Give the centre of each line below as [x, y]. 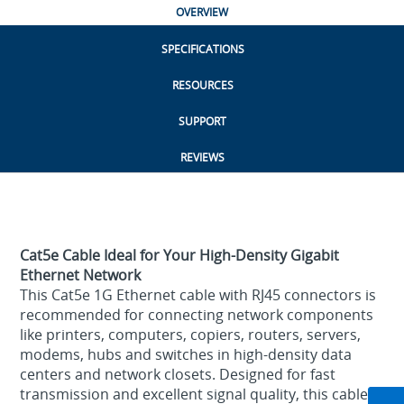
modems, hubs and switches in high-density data [186, 355]
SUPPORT [202, 122]
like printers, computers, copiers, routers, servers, [191, 335]
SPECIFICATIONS [202, 50]
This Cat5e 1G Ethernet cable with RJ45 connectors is [198, 295]
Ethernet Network [81, 275]
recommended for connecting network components [197, 315]
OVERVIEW [202, 13]
